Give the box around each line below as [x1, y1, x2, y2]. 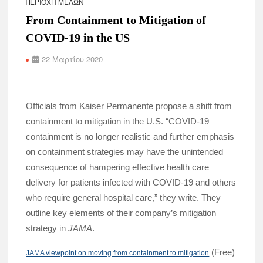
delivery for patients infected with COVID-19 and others [26, 177, 237, 187]
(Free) [209, 247, 235, 257]
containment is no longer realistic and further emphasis [26, 131, 235, 141]
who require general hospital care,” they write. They [26, 193, 221, 203]
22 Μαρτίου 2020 [42, 53, 103, 65]
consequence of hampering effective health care [26, 162, 210, 172]
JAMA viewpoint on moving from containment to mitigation [26, 249, 210, 257]
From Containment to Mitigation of [26, 14, 207, 26]
